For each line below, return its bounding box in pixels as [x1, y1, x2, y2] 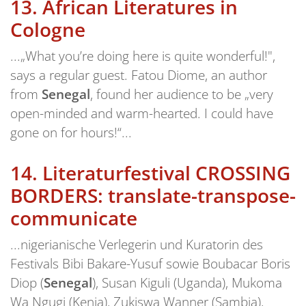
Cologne [10, 16, 85, 43]
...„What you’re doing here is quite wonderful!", [10, 46, 275, 66]
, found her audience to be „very [90, 85, 273, 104]
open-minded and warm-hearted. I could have [10, 104, 273, 123]
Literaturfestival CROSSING [42, 159, 290, 186]
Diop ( [10, 273, 44, 292]
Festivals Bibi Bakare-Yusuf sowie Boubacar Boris [10, 253, 290, 273]
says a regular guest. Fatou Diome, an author [10, 66, 267, 85]
